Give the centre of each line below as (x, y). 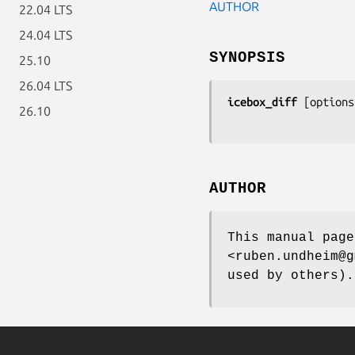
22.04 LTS (46, 10)
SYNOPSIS (247, 57)
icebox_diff (262, 101)
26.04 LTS (46, 86)
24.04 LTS (46, 35)
